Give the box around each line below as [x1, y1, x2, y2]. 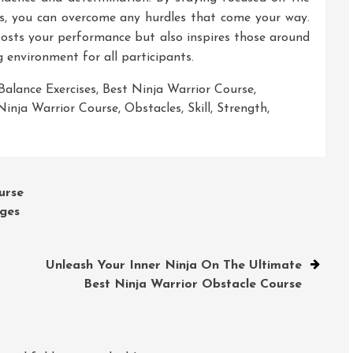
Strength [217, 102, 267, 115]
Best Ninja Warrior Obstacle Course [83, 277, 302, 291]
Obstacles [124, 102, 181, 115]
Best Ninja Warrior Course [102, 83, 254, 96]
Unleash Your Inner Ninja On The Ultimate [45, 258, 302, 272]
